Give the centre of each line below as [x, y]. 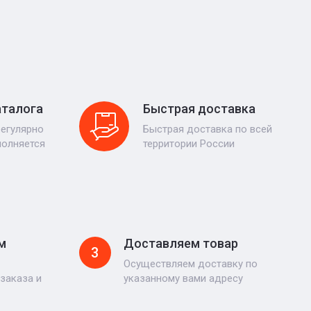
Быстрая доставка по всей [207, 129]
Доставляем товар [180, 243]
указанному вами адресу [183, 278]
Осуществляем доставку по [190, 264]
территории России [188, 143]
